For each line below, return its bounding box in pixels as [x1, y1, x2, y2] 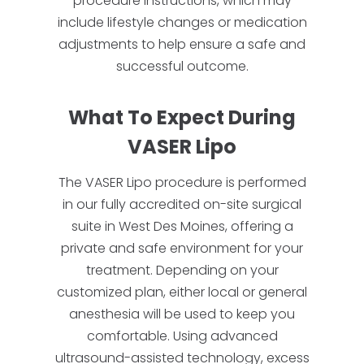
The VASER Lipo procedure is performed [58, 173, 306, 192]
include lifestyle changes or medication [57, 13, 307, 32]
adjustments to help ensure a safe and [58, 35, 305, 54]
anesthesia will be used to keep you [69, 305, 295, 323]
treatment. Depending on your [85, 261, 279, 279]
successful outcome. [115, 57, 249, 76]
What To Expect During [68, 104, 296, 131]
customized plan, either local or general [57, 283, 307, 301]
